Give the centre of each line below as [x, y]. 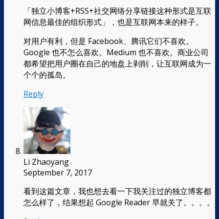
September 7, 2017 [58, 172]
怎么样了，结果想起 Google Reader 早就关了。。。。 [119, 202]
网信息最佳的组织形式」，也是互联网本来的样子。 [113, 22]
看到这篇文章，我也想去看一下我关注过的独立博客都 [117, 191]
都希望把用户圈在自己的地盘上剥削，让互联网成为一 [117, 63]
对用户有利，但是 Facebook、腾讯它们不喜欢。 [109, 41]
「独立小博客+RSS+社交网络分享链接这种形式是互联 [117, 11]
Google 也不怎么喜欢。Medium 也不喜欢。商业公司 [116, 52]
